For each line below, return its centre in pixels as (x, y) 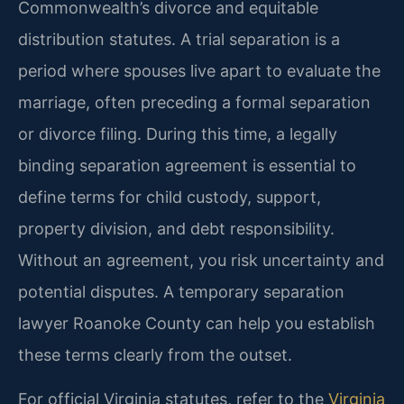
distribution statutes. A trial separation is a (179, 39)
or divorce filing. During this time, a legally (178, 133)
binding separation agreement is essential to (187, 165)
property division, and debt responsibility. (176, 228)
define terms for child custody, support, (170, 197)
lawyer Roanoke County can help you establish (197, 323)
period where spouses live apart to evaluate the (199, 70)
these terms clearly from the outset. (155, 354)
